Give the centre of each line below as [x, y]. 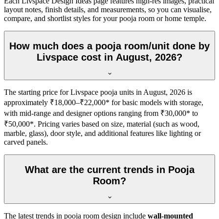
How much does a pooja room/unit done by [109, 46]
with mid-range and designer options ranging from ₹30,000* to [101, 113]
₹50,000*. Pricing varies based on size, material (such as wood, [102, 124]
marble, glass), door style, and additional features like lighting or [102, 133]
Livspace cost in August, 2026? [109, 57]
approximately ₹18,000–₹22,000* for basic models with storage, [104, 103]
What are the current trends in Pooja [109, 169]
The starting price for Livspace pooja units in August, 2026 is [98, 92]
